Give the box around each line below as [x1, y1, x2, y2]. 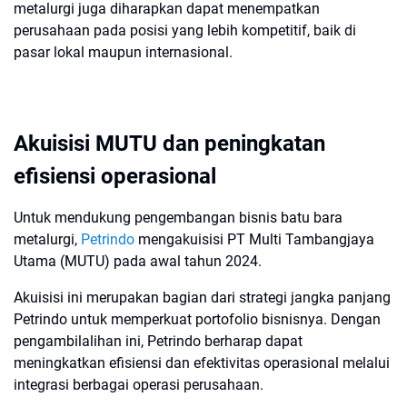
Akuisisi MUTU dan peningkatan [14, 131, 325, 156]
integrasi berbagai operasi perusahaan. [14, 376, 263, 393]
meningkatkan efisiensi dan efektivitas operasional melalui [14, 354, 390, 372]
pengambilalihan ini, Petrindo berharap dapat [14, 333, 303, 350]
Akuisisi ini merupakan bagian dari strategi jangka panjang [14, 289, 391, 306]
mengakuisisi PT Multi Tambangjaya [134, 231, 374, 248]
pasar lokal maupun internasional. [14, 44, 233, 61]
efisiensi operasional [14, 164, 216, 189]
